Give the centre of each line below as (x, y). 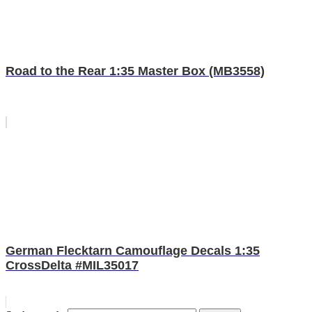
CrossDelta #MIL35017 (72, 265)
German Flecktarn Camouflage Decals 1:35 (133, 250)
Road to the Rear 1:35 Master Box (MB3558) (135, 71)
